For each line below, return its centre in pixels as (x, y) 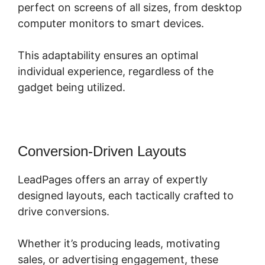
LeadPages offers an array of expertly (113, 180)
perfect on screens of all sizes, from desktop (130, 8)
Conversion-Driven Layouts (102, 151)
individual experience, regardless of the (116, 72)
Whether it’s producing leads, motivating (119, 244)
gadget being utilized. (72, 88)
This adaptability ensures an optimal (108, 56)
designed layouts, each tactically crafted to (126, 196)
